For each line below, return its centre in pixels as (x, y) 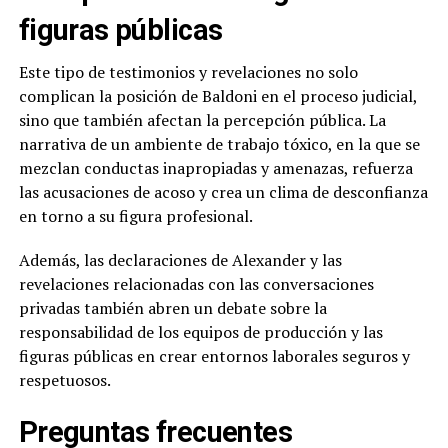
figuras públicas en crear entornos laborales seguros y (214, 356)
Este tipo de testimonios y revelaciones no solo (188, 72)
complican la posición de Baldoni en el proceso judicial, (217, 96)
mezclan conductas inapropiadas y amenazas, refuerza (215, 168)
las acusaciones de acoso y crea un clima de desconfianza (223, 192)
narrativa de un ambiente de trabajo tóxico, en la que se (219, 144)
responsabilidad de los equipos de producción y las (200, 332)
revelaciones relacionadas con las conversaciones (196, 284)
